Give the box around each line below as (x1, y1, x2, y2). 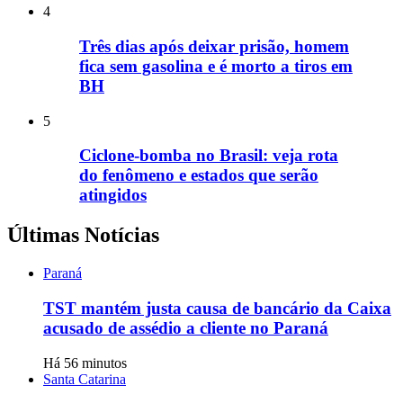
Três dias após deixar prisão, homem (79, 37, 349, 57)
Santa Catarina (43, 371, 126, 387)
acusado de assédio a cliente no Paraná (43, 318, 328, 338)
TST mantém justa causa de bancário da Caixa (43, 299, 391, 318)
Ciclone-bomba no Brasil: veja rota (79, 146, 338, 166)
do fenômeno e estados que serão (79, 166, 318, 185)
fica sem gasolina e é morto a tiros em (79, 57, 353, 76)
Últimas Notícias (7, 223, 159, 247)
